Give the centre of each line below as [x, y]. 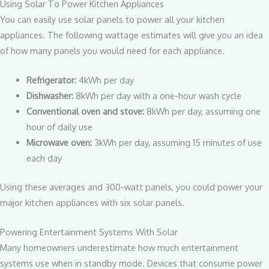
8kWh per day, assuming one [202, 111]
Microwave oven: [60, 143]
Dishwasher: [51, 96]
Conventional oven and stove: [85, 111]
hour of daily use [59, 127]
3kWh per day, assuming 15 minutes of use [178, 143]
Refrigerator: [52, 80]
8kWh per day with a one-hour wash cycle [158, 96]
